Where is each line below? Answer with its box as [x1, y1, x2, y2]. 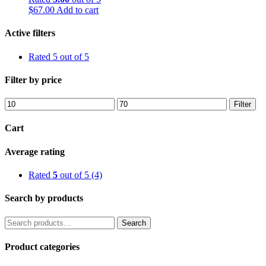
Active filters [5, 28, 55, 39]
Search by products [5, 193, 83, 204]
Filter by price [5, 74, 62, 85]
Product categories [5, 241, 80, 252]
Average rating [5, 146, 65, 157]
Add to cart [56, 5, 99, 15]
